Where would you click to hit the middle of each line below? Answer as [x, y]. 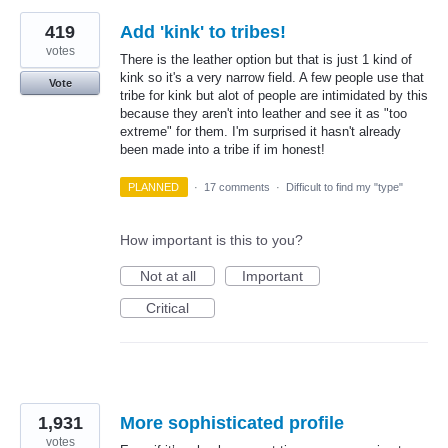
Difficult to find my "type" [344, 187]
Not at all [167, 276]
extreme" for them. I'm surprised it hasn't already [260, 131]
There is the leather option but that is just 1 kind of [266, 59]
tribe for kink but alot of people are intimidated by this [274, 95]
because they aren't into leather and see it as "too [263, 113]
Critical [167, 308]
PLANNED [154, 187]
